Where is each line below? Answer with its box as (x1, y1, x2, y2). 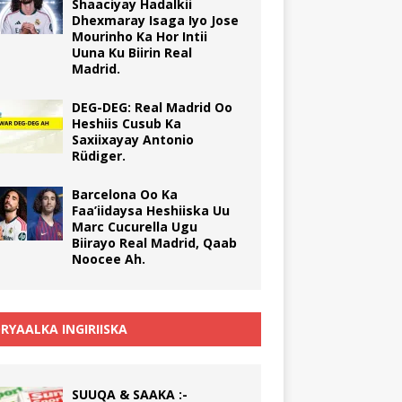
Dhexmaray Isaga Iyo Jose (71, 11, 239, 29)
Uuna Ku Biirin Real (71, 43, 192, 61)
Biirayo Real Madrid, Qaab (71, 233, 237, 251)
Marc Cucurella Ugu (71, 217, 197, 235)
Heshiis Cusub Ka (71, 114, 181, 132)
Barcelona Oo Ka (71, 185, 178, 203)
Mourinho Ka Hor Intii (71, 27, 207, 45)
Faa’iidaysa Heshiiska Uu (71, 201, 230, 219)
